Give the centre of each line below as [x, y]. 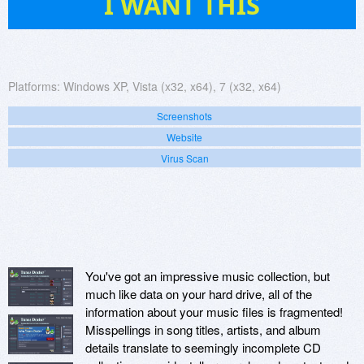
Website [184, 136]
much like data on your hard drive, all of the [199, 293]
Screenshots [184, 115]
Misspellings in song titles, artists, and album [203, 329]
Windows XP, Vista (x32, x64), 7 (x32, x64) [172, 86]
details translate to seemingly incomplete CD [203, 347]
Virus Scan [184, 158]
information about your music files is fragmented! [214, 311]
